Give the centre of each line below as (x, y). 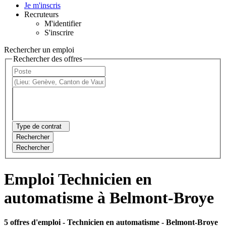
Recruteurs (41, 14)
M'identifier (63, 23)
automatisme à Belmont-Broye (109, 197)
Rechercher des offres (48, 59)
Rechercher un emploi (39, 49)
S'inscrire (59, 32)
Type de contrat (39, 127)
